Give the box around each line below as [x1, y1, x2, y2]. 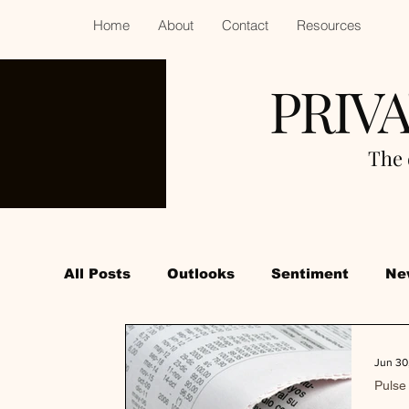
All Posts [64, 266, 131, 281]
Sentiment [271, 266, 349, 281]
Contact [222, 16, 268, 34]
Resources [297, 16, 362, 34]
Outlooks [167, 266, 235, 281]
